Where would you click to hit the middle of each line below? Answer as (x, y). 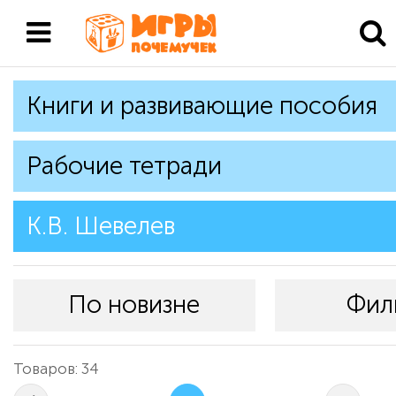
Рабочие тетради (124, 166)
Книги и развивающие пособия (202, 106)
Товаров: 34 (56, 369)
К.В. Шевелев (101, 226)
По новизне (134, 305)
